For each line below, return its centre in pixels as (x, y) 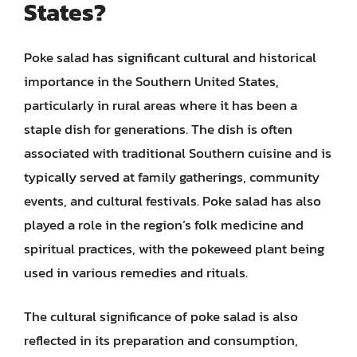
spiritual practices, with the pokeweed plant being (174, 248)
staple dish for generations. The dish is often (158, 129)
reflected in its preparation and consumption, (161, 340)
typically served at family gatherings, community (172, 177)
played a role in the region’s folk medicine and (164, 224)
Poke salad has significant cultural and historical (170, 57)
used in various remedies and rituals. (136, 272)
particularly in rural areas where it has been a (161, 105)
